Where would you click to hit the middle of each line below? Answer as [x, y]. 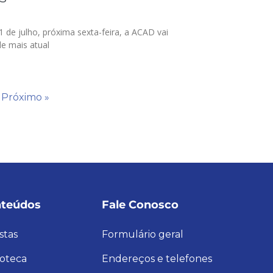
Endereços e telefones [157, 258]
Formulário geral [142, 234]
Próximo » [26, 97]
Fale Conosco [140, 204]
